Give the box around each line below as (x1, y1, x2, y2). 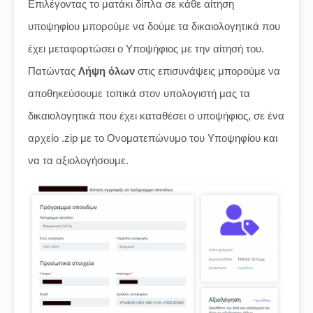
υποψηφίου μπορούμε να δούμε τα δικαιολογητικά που (28, 20, 280, 32)
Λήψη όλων (78, 64, 135, 77)
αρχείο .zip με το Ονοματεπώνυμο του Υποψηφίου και (28, 131, 277, 144)
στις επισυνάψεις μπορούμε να (135, 64, 280, 77)
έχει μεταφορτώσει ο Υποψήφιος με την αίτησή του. (28, 42, 264, 54)
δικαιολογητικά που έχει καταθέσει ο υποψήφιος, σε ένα (28, 109, 284, 122)
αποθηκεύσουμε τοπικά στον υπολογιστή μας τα (28, 87, 250, 99)
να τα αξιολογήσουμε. (28, 154, 129, 166)
